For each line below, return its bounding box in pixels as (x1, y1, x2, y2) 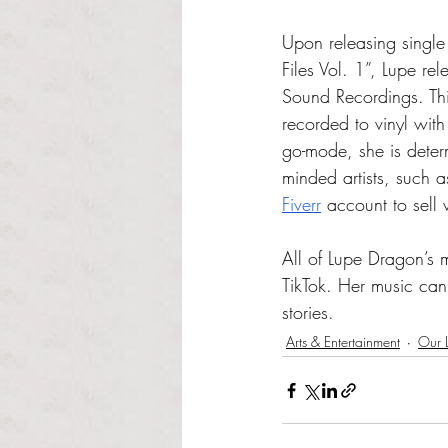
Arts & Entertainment (286, 331, 400, 351)
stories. (282, 300, 334, 324)
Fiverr (282, 192, 321, 216)
